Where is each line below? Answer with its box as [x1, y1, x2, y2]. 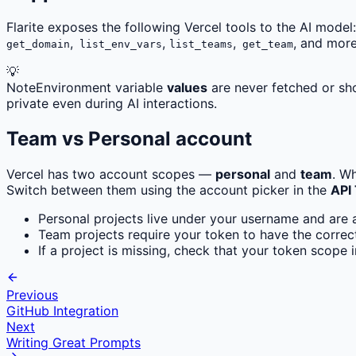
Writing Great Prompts [6, 334, 141, 350]
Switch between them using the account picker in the [6, 181, 331, 198]
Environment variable [36, 79, 167, 96]
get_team [236, 38, 293, 51]
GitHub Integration [6, 302, 118, 319]
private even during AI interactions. [6, 95, 217, 112]
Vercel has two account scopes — [6, 165, 215, 182]
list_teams [169, 38, 233, 51]
